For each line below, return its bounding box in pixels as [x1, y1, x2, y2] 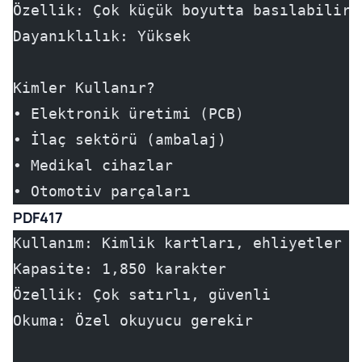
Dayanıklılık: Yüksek [13, 27, 191, 44]
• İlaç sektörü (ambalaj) [13, 131, 226, 148]
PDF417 [13, 208, 63, 227]
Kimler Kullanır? [13, 79, 155, 96]
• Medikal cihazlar [13, 157, 173, 174]
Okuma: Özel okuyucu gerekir [13, 312, 253, 329]
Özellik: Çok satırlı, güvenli [13, 286, 271, 303]
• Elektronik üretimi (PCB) [13, 105, 244, 122]
